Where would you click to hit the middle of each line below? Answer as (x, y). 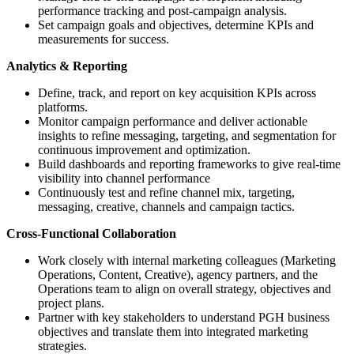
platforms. (63, 107)
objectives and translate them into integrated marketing (173, 332)
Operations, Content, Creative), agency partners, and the (178, 275)
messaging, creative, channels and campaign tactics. (166, 207)
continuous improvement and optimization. (144, 150)
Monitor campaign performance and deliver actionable (173, 122)
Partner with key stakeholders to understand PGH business (184, 318)
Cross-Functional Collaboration (91, 234)
